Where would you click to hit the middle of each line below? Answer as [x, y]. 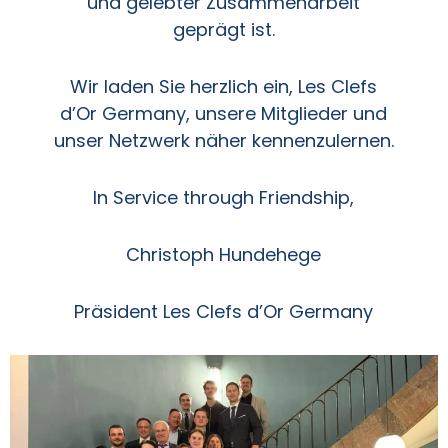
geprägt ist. [223, 29]
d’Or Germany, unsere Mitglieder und [224, 113]
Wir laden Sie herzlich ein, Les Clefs [224, 86]
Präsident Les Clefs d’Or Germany [224, 311]
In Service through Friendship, [224, 197]
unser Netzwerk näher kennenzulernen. [223, 140]
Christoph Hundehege [224, 254]
